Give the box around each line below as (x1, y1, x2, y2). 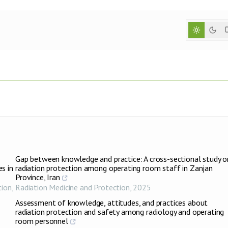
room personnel (15, 216, 68, 226)
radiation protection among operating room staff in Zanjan (15, 163, 213, 173)
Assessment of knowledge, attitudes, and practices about (15, 197, 208, 208)
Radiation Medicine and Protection (15, 182, 130, 192)
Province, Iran (15, 172, 60, 182)
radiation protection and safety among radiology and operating (15, 207, 224, 217)
